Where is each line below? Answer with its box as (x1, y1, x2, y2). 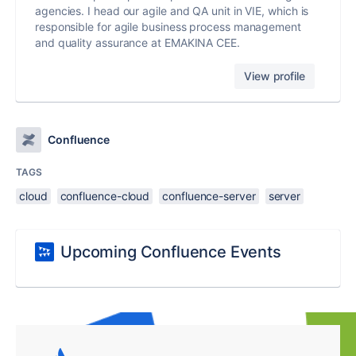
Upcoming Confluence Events (60, 242, 281, 261)
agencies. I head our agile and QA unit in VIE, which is (35, 3, 309, 17)
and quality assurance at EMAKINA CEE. (35, 35, 240, 49)
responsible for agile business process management (35, 19, 301, 33)
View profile (244, 68, 305, 83)
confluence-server (162, 188, 256, 203)
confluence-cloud (60, 188, 150, 203)
